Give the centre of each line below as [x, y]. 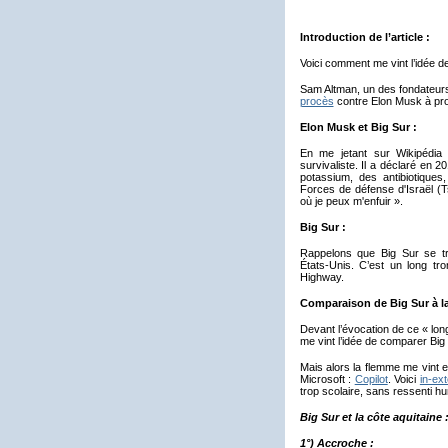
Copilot [371, 379]
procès [316, 101]
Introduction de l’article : [364, 37]
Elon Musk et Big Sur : [358, 127]
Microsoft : [327, 379]
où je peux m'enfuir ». [351, 201]
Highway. [321, 277]
